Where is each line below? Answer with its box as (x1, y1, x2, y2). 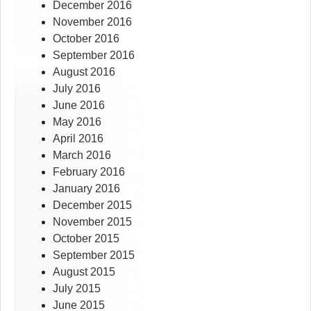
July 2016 (53, 83, 101, 95)
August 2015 (53, 266, 115, 278)
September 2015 (53, 249, 135, 262)
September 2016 (53, 49, 135, 62)
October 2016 (53, 33, 119, 45)
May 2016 (53, 116, 101, 128)
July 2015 (53, 283, 101, 295)
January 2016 (53, 183, 120, 195)
